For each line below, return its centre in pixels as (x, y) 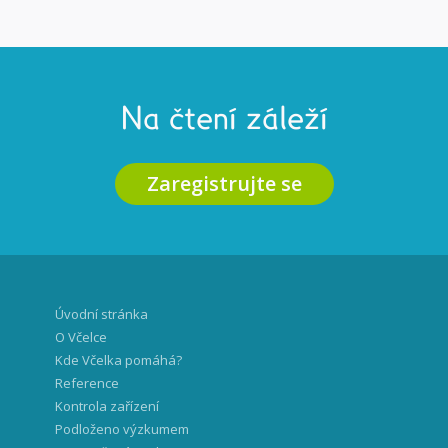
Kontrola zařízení (107, 406)
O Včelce (81, 337)
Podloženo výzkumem (122, 429)
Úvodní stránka (101, 314)
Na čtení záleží (224, 120)
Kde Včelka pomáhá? (118, 360)
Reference (87, 383)
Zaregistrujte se (224, 183)
